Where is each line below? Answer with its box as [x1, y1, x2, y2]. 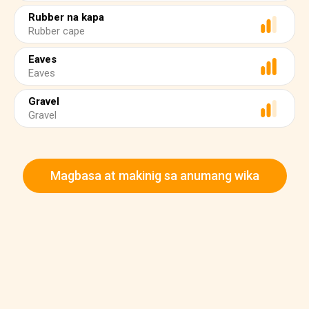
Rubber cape [28, 25, 85, 37]
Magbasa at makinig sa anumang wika [50, 168, 259, 183]
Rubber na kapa [28, 11, 104, 23]
